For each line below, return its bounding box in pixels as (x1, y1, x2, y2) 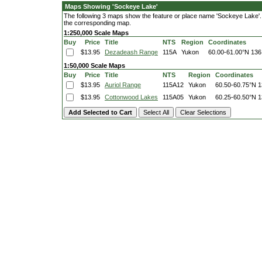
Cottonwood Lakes (105, 94, 158, 101)
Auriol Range (105, 81, 141, 88)
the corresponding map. (64, 19, 131, 26)
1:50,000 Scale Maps (64, 62, 125, 69)
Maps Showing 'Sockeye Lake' (65, 3, 158, 10)
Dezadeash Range (105, 49, 158, 56)
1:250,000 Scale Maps (64, 29, 129, 36)
